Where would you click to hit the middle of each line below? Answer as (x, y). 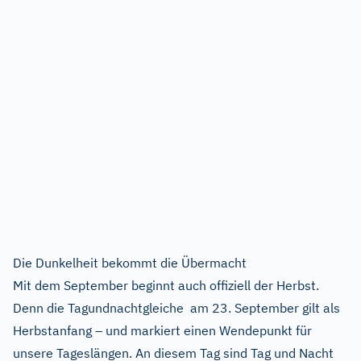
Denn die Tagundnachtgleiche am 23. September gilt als (176, 307)
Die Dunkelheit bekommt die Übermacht (130, 262)
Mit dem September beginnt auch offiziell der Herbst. (166, 285)
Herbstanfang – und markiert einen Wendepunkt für (162, 330)
